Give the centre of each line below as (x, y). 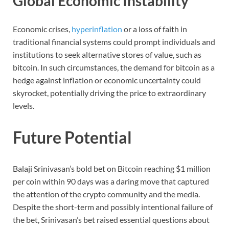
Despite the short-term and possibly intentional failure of (113, 207)
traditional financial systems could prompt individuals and (114, 41)
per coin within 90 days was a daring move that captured (111, 181)
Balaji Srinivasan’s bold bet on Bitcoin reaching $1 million (112, 169)
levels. (24, 105)
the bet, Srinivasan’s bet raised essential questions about (111, 220)
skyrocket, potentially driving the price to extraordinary (109, 93)
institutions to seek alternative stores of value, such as (107, 54)
